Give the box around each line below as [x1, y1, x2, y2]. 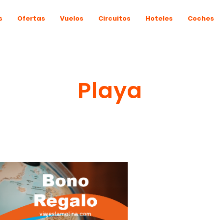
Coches [187, 13, 214, 23]
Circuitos [98, 13, 131, 23]
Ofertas [17, 13, 45, 23]
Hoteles [145, 13, 173, 23]
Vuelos [59, 13, 83, 23]
